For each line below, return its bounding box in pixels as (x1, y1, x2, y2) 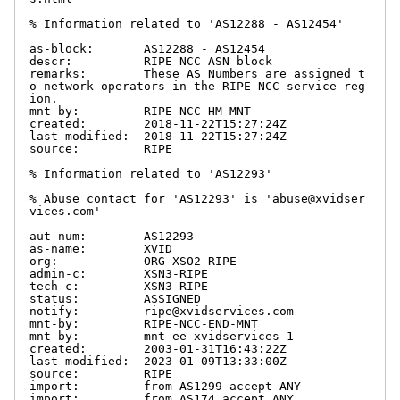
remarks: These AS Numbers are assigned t (29, 66, 365, 80)
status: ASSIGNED (29, 291, 201, 305)
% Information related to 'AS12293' (29, 166, 272, 180)
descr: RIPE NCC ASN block (29, 54, 272, 68)
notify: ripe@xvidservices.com (29, 304, 294, 318)
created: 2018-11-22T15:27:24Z (29, 116, 287, 130)
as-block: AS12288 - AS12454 (29, 41, 265, 55)
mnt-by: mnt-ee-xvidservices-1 (29, 329, 294, 343)
